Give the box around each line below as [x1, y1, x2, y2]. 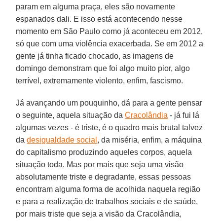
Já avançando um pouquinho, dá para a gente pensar [16, 98, 203, 107]
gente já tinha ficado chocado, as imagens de [16, 51, 174, 60]
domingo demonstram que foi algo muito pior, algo [16, 64, 190, 73]
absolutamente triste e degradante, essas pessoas [16, 172, 191, 181]
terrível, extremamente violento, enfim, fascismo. [16, 76, 184, 85]
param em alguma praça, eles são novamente [16, 2, 176, 11]
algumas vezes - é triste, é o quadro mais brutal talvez [16, 123, 203, 132]
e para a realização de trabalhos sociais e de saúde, [16, 197, 198, 206]
